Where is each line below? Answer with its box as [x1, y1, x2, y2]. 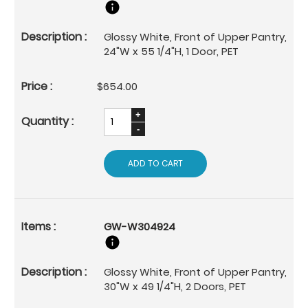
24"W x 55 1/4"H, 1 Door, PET [104, 43, 239, 58]
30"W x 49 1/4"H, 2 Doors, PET [104, 278, 246, 294]
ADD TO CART [128, 157, 183, 169]
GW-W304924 [104, 219, 175, 234]
